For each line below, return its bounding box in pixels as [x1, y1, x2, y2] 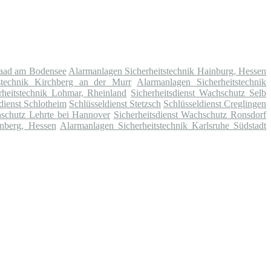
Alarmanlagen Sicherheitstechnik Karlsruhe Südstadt [59, 120, 267, 131]
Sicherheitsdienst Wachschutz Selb [131, 88, 267, 99]
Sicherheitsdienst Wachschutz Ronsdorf [113, 109, 266, 120]
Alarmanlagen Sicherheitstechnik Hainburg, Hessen [68, 66, 266, 77]
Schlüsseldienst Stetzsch [69, 99, 161, 109]
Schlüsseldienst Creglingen [163, 99, 266, 109]
